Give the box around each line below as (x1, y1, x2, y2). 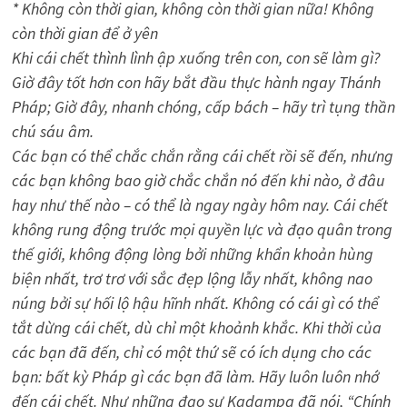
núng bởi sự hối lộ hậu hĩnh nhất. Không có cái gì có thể (11, 293, 379, 314)
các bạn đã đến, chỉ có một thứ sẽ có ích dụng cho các (11, 342, 372, 363)
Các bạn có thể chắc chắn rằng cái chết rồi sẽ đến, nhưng (11, 145, 393, 167)
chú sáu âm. (11, 121, 94, 143)
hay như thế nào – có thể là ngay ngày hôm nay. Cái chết (11, 194, 388, 216)
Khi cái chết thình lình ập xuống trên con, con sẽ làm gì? (11, 47, 380, 69)
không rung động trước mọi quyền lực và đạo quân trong (11, 219, 392, 241)
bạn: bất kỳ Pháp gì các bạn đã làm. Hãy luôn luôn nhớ (11, 366, 379, 388)
